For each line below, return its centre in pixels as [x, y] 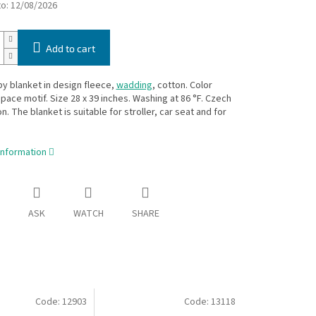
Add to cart [70, 49]
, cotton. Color [182, 86]
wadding [134, 86]
